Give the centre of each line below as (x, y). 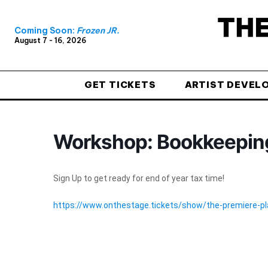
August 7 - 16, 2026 (50, 41)
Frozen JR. (98, 31)
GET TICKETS (120, 84)
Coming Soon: (45, 31)
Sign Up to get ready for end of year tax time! (139, 178)
